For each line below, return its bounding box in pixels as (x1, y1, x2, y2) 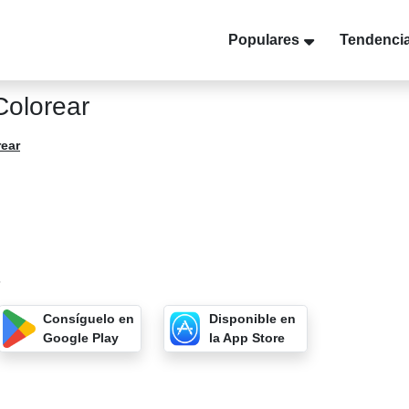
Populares (228, 32, 299, 47)
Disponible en (208, 311, 296, 326)
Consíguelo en (43, 311, 135, 326)
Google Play (43, 330, 120, 345)
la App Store (208, 330, 285, 345)
